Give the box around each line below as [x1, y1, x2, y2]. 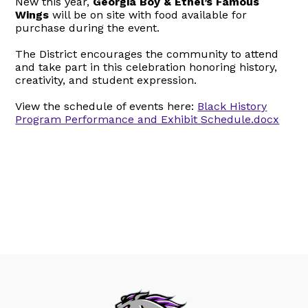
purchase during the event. [15, 21, 160, 34]
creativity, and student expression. [15, 73, 197, 87]
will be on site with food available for [49, 8, 247, 21]
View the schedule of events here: [15, 99, 198, 113]
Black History [197, 99, 267, 113]
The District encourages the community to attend [15, 47, 279, 60]
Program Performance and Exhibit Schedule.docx [15, 112, 280, 126]
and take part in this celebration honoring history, [15, 60, 278, 74]
